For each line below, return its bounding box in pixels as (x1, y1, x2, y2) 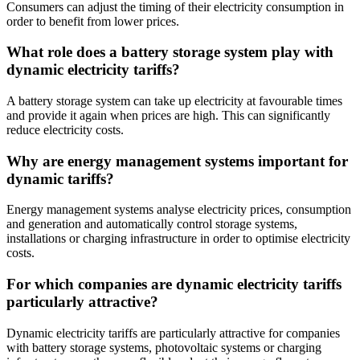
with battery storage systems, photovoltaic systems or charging (6, 340, 321, 354)
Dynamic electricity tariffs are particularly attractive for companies (6, 325, 340, 340)
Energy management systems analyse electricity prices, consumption (6, 202, 351, 217)
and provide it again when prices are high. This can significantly (6, 108, 330, 122)
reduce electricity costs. (6, 122, 124, 137)
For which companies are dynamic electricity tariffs (6, 276, 342, 293)
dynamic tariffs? (6, 170, 114, 187)
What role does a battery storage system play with (6, 43, 333, 61)
